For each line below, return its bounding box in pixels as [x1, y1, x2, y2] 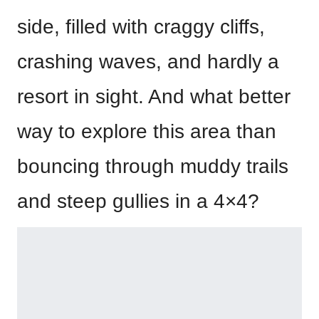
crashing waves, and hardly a [17, 51, 279, 73]
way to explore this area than [17, 120, 276, 142]
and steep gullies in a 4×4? [17, 190, 259, 212]
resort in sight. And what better [17, 85, 291, 108]
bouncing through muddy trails [17, 155, 288, 177]
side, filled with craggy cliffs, [17, 16, 265, 38]
